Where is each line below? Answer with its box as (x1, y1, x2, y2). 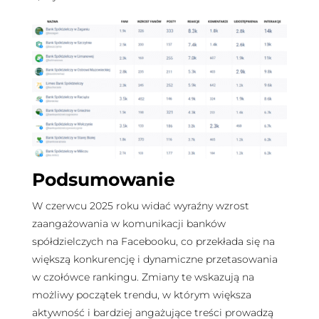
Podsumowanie (31, 169, 175, 191)
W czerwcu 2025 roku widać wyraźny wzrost (31, 199, 249, 213)
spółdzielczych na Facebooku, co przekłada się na (31, 235, 275, 249)
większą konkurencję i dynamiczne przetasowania (31, 253, 278, 266)
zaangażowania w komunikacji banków (31, 217, 226, 231)
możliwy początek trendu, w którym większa (31, 288, 251, 302)
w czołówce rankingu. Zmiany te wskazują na (31, 271, 254, 284)
